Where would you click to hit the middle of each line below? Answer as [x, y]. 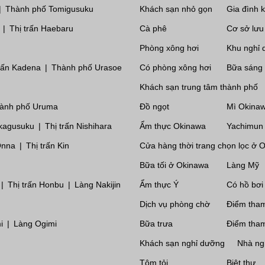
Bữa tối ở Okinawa [174, 165]
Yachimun [245, 126]
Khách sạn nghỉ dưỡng [182, 243]
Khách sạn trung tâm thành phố [199, 87]
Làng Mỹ [243, 165]
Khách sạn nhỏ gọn [176, 9]
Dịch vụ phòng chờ [175, 204]
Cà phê [153, 28]
